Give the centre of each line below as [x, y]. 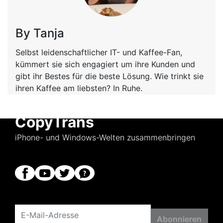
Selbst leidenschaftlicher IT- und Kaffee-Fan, [99, 52]
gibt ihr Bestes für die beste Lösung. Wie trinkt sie [110, 76]
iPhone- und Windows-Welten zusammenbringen [105, 137]
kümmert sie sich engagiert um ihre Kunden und [105, 64]
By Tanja [40, 33]
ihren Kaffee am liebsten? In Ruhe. [79, 88]
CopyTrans [55, 122]
